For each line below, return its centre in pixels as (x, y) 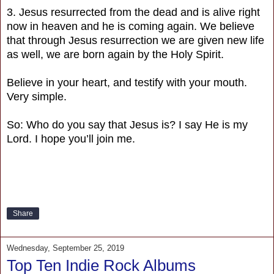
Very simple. (37, 96)
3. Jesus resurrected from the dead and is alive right (133, 12)
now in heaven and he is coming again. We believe (131, 26)
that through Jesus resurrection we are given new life (135, 40)
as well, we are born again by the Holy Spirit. (115, 54)
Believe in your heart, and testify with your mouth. (127, 82)
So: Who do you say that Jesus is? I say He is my (127, 124)
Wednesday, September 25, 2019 (65, 248)
